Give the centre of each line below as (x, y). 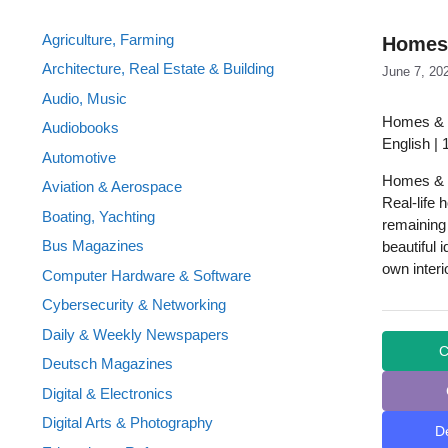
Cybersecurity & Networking (134, 304)
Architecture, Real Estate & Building (158, 68)
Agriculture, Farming (108, 39)
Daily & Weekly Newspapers (135, 334)
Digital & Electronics (107, 393)
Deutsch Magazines (107, 363)
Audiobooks (80, 127)
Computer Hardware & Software (146, 275)
